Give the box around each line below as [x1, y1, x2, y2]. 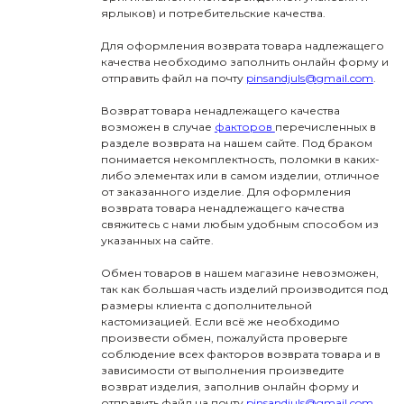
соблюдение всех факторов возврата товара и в [100, 347, 381, 362]
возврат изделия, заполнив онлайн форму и [100, 380, 359, 394]
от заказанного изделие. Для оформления [100, 185, 351, 199]
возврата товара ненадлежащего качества [100, 201, 344, 216]
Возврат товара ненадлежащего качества [100, 104, 340, 118]
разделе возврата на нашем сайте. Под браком [100, 136, 372, 151]
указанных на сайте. [100, 234, 214, 248]
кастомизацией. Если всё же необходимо [100, 315, 340, 329]
